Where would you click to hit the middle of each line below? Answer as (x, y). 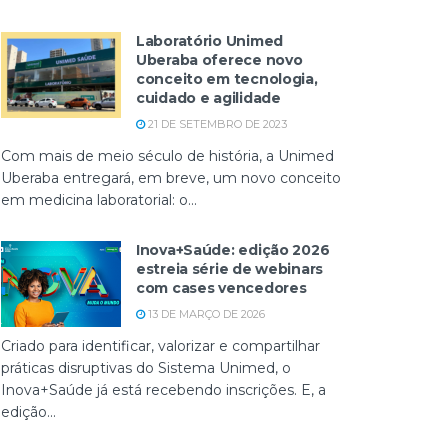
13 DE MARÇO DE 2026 (205, 314)
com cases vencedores (221, 288)
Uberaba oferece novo (219, 60)
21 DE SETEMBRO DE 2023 (216, 124)
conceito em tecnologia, (227, 79)
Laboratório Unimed (209, 41)
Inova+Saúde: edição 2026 (233, 250)
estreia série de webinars (230, 269)
